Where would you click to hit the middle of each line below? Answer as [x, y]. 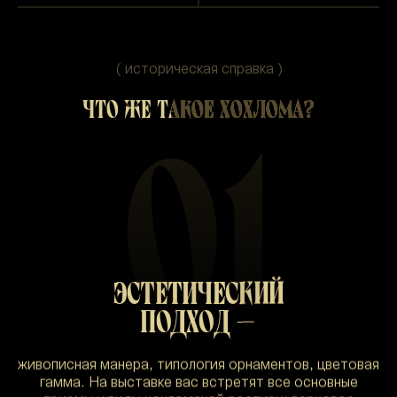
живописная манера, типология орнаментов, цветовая [198, 366]
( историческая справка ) [198, 70]
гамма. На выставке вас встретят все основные [198, 383]
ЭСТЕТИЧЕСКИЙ [198, 293]
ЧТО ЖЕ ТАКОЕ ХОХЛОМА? [198, 109]
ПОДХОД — [198, 321]
